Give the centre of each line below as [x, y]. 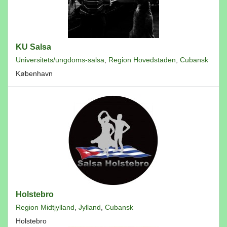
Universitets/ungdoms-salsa [60, 60]
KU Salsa [33, 47]
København [34, 73]
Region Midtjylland [45, 207]
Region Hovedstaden [142, 60]
